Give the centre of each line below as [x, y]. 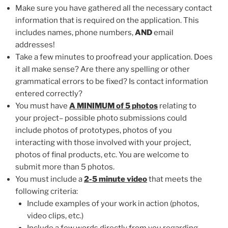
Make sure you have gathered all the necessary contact [114, 8]
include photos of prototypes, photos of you [94, 130]
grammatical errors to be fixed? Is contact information [112, 81]
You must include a [50, 179]
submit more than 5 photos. [65, 167]
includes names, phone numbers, [75, 32]
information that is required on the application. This [107, 20]
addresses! [35, 45]
